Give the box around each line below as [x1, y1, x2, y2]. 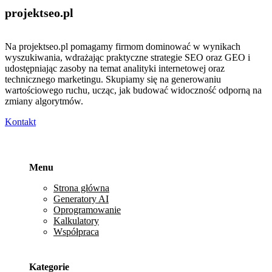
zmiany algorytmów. [5, 96, 83, 107]
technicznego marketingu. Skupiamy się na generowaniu [5, 74, 221, 85]
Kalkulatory [53, 215, 99, 226]
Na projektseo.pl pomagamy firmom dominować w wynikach [5, 41, 240, 52]
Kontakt [5, 117, 36, 127]
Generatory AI [53, 193, 109, 204]
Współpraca [53, 226, 99, 237]
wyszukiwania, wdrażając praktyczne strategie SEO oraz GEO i [5, 52, 250, 63]
